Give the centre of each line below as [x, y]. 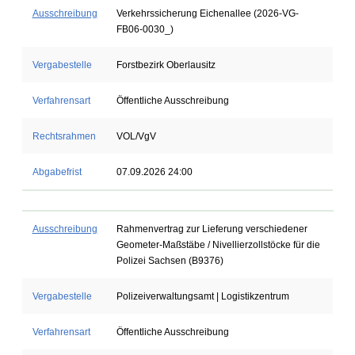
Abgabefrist [57, 172]
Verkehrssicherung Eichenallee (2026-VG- [207, 13]
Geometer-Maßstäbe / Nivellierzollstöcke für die [218, 245]
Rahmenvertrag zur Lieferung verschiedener [212, 229]
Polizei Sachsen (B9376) [170, 261]
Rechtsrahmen [64, 136]
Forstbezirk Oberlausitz [166, 65]
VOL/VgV [136, 136]
